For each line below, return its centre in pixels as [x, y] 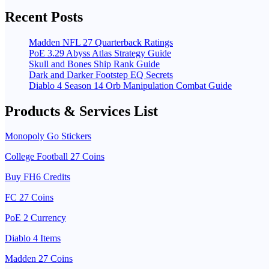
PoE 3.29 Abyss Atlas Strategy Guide [100, 53]
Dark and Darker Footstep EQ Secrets [101, 74]
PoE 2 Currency [35, 218]
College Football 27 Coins [55, 157]
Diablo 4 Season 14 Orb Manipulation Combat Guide [130, 85]
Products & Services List [81, 111]
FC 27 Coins [29, 198]
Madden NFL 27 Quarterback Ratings [101, 42]
